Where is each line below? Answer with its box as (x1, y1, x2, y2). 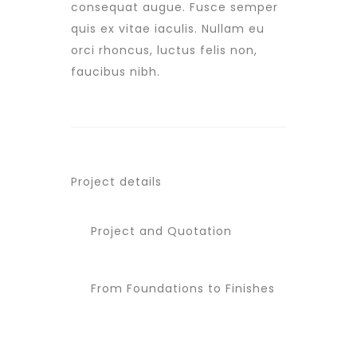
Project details (71, 174, 162, 190)
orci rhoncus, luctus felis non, (71, 42, 257, 58)
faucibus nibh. (71, 64, 160, 80)
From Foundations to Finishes (87, 280, 275, 296)
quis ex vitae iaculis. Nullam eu (71, 21, 265, 37)
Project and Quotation (87, 223, 232, 239)
